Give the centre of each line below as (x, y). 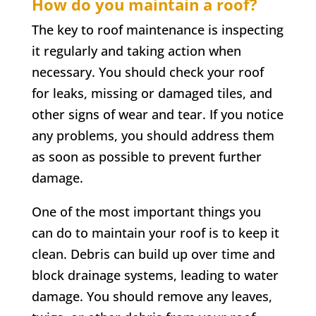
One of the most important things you (146, 211)
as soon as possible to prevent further (146, 156)
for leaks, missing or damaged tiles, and (152, 93)
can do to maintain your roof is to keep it (155, 232)
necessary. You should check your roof (147, 72)
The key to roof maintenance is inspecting (157, 29)
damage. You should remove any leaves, (152, 296)
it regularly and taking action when (136, 50)
